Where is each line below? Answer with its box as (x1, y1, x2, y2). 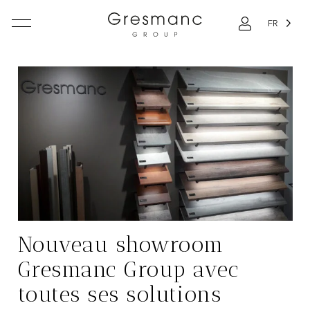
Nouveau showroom (17, 232, 224, 258)
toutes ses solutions (17, 282, 222, 308)
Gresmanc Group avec (17, 257, 239, 283)
